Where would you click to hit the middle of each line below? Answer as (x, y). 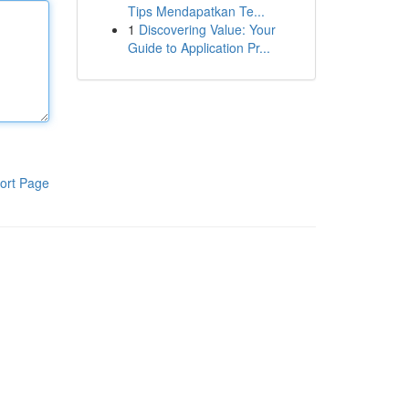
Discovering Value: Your (207, 29)
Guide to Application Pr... (199, 47)
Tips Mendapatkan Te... (196, 11)
